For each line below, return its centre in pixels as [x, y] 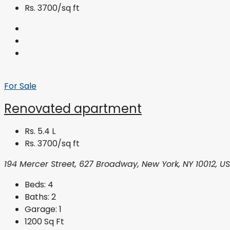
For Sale [20, 86]
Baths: [37, 197]
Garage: [41, 209]
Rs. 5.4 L [40, 131]
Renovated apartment [73, 109]
